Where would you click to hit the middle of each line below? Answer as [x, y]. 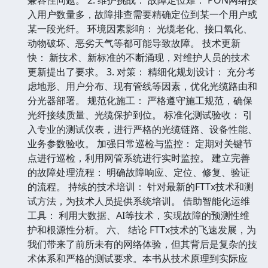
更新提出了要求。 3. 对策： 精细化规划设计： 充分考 [141, 71]
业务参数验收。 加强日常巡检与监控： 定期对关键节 [140, 143]
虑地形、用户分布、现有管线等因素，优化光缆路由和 [142, 86]
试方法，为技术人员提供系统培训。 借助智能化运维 [139, 201]
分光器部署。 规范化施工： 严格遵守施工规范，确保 [140, 100]
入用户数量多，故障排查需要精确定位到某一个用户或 [142, 14]
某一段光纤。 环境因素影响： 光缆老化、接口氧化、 [140, 28]
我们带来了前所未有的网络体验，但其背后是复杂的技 [142, 244]
